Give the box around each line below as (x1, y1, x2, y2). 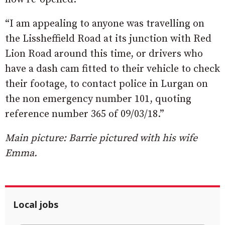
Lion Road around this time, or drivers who (5, 48, 203, 61)
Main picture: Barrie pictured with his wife (5, 132, 197, 145)
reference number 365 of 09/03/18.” (5, 108, 164, 121)
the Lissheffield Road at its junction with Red (5, 33, 211, 46)
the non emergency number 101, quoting (5, 93, 191, 106)
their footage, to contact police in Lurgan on (5, 78, 208, 91)
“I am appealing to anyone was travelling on (5, 18, 204, 31)
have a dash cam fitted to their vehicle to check (5, 63, 220, 76)
